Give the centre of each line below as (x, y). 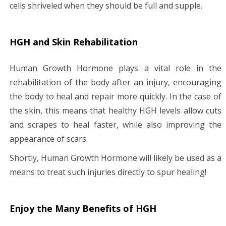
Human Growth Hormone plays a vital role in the (116, 68)
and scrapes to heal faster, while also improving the (116, 124)
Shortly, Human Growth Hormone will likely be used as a (116, 158)
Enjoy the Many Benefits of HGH (83, 208)
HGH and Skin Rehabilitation (74, 42)
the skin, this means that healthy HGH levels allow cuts (116, 110)
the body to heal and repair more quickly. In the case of (116, 96)
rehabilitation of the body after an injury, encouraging (116, 82)
